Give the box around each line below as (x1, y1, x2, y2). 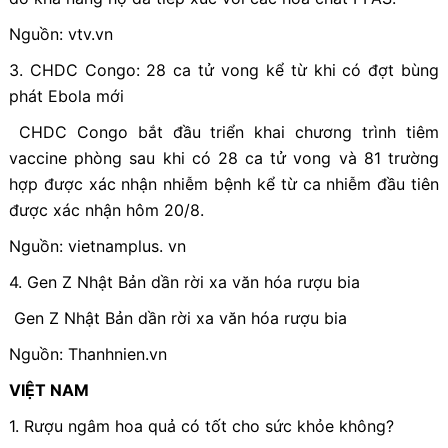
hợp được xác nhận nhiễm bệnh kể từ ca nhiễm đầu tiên (8, 173, 440, 194)
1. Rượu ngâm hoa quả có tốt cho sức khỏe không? (8, 415, 394, 436)
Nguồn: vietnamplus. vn (8, 235, 186, 256)
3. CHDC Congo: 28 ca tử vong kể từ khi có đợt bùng (8, 59, 440, 80)
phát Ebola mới (8, 85, 124, 106)
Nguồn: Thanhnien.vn (8, 343, 167, 364)
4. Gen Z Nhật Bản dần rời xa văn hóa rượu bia (8, 271, 360, 292)
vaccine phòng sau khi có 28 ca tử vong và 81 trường (8, 147, 440, 168)
